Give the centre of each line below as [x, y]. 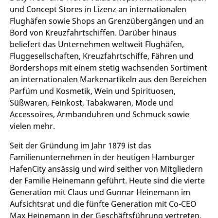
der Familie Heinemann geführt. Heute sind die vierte [107, 181]
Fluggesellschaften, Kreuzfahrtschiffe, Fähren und [102, 56]
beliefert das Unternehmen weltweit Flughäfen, [97, 44]
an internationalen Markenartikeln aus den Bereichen [108, 79]
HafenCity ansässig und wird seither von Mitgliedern [106, 169]
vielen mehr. [35, 126]
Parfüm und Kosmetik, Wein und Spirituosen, [93, 91]
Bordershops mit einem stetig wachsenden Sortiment [109, 68]
